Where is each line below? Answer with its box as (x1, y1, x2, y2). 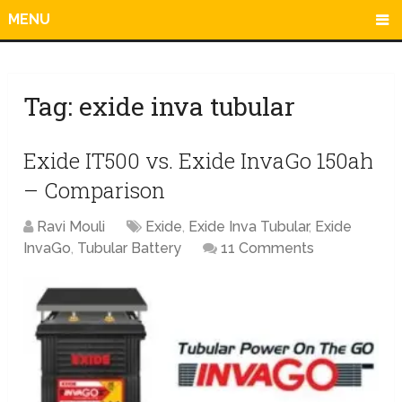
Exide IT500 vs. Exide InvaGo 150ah (23, 146, 374, 176)
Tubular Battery (77, 240, 182, 258)
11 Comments (221, 240, 315, 258)
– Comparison (23, 176, 166, 205)
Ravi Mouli (37, 218, 106, 236)
